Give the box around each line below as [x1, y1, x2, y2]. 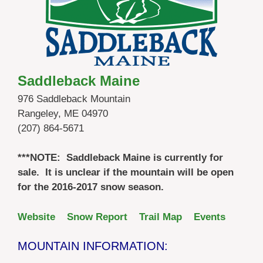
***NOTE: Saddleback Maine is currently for [18, 152, 223, 164]
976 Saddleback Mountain [18, 93, 130, 104]
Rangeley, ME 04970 [18, 107, 108, 119]
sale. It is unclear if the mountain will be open [18, 167, 234, 178]
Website [18, 211, 55, 222]
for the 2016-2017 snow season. [18, 181, 164, 193]
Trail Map [139, 211, 182, 222]
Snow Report [67, 211, 127, 222]
